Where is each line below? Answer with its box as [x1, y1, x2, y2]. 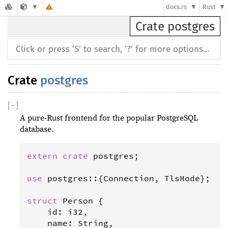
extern [27, 151, 58, 161]
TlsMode [164, 173, 200, 183]
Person [63, 195, 93, 206]
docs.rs [166, 3, 187, 11]
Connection [103, 173, 154, 183]
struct [27, 195, 58, 206]
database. [20, 124, 54, 134]
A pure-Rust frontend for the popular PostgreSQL [20, 113, 198, 123]
